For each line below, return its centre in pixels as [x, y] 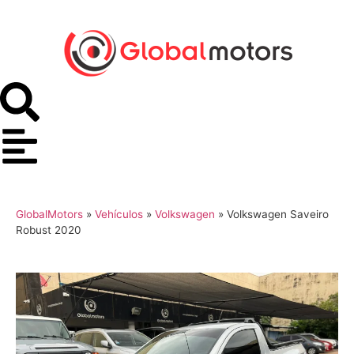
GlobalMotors [49, 214]
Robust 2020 [49, 230]
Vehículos [119, 214]
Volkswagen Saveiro [278, 214]
